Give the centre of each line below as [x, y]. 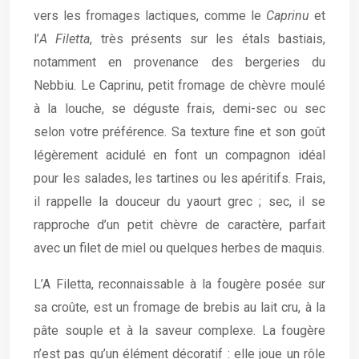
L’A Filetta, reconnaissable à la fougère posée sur [179, 284]
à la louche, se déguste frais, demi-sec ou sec [179, 109]
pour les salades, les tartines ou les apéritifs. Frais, [179, 178]
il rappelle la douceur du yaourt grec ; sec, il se [179, 202]
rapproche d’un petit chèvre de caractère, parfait [179, 225]
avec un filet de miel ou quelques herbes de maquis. [179, 248]
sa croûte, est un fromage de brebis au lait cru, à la [179, 307]
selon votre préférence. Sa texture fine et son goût [179, 132]
